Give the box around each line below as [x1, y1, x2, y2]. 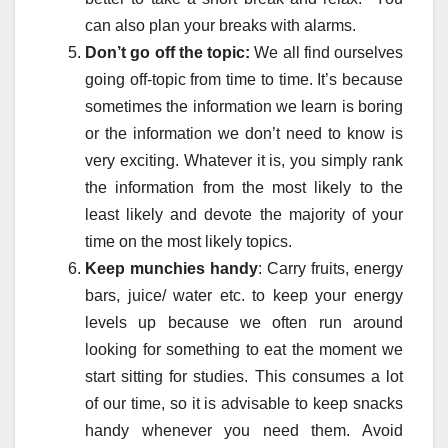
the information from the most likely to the [85, 179, 403, 197]
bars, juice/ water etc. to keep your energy [85, 287, 403, 305]
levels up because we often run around [85, 314, 403, 332]
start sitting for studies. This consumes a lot [85, 368, 403, 386]
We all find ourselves [250, 44, 403, 62]
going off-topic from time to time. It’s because [85, 71, 403, 89]
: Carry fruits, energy [258, 260, 403, 278]
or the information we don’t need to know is [85, 125, 403, 143]
